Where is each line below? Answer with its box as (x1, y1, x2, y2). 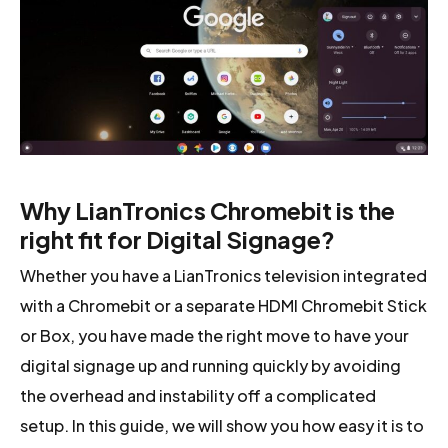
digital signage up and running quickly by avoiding (20, 355, 402, 377)
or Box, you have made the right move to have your (20, 325, 410, 347)
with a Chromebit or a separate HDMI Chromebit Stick (20, 295, 428, 317)
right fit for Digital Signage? (20, 224, 336, 255)
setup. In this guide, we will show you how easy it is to (20, 415, 425, 437)
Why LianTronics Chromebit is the (20, 195, 396, 226)
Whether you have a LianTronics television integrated (20, 265, 428, 287)
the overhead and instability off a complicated (20, 385, 377, 407)
